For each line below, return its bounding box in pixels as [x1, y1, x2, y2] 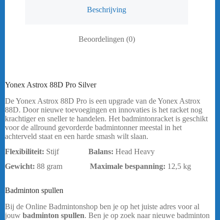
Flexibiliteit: [5, 147, 46, 156]
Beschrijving [87, 5, 127, 14]
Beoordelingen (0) [78, 35, 135, 44]
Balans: [88, 147, 115, 156]
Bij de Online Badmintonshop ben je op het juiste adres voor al [5, 202, 199, 211]
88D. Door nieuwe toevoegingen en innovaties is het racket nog [5, 105, 202, 114]
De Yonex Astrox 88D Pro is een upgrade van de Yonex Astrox [5, 96, 200, 105]
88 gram [37, 162, 90, 171]
